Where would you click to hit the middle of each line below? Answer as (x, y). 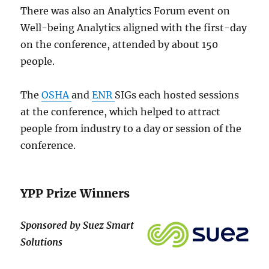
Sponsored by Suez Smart (77, 225)
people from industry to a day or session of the (131, 129)
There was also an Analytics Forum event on (125, 11)
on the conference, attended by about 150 (119, 45)
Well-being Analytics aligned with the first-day (134, 28)
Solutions (42, 242)
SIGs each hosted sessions (177, 95)
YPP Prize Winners (75, 194)
